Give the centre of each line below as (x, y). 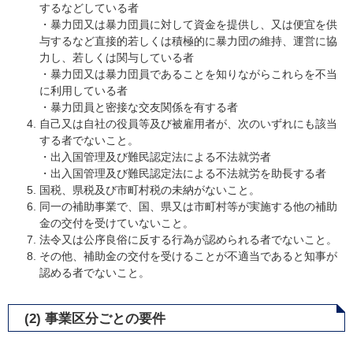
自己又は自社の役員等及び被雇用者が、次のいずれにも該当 (188, 124)
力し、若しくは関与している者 (117, 58)
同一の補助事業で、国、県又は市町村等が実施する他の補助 (188, 206)
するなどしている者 (89, 8)
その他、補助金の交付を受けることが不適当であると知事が (188, 256)
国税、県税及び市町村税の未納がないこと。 (150, 190)
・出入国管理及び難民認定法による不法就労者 (155, 157)
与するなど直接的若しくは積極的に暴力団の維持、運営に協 (188, 41)
